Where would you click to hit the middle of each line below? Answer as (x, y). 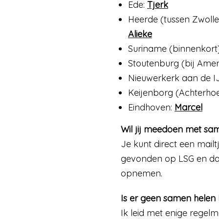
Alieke (140, 34)
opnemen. (142, 173)
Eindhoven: (151, 107)
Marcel (188, 107)
